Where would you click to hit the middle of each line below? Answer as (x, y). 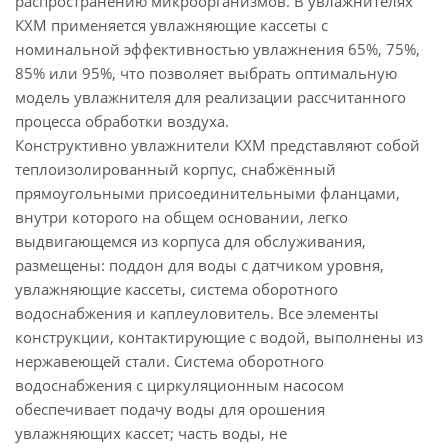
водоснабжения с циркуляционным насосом (179, 385)
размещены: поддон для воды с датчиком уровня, (199, 265)
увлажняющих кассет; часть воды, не (151, 433)
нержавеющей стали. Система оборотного (169, 361)
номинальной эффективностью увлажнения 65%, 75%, (217, 49)
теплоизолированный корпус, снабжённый (175, 169)
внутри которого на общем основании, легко (181, 217)
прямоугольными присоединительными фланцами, (207, 193)
